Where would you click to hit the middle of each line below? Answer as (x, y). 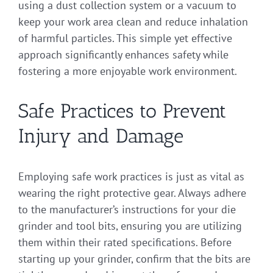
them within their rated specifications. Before (125, 242)
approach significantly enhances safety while (123, 54)
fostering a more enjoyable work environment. (128, 71)
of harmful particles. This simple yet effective (125, 38)
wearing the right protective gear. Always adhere (132, 193)
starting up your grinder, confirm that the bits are (134, 258)
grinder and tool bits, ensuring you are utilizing (130, 225)
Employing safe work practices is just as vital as (131, 176)
